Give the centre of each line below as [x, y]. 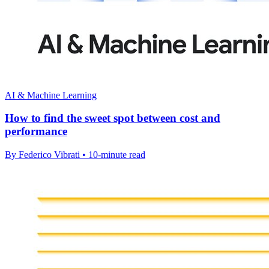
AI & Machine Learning [51, 95]
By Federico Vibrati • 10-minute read [75, 154]
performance [36, 131]
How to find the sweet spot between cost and [113, 118]
